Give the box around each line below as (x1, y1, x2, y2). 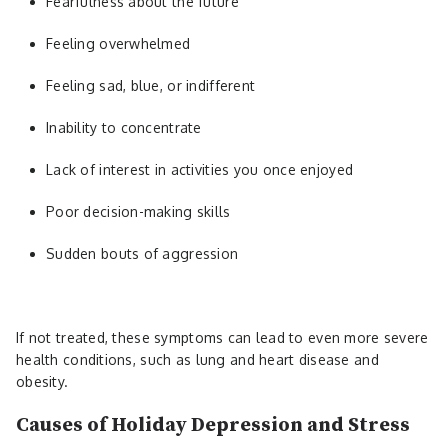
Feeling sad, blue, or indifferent (46, 76, 256, 94)
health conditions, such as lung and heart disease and (16, 350, 379, 368)
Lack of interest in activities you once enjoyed (46, 160, 354, 178)
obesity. (16, 372, 69, 390)
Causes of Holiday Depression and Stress (16, 412, 410, 438)
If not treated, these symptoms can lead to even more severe (16, 328, 429, 346)
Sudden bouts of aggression (46, 244, 239, 262)
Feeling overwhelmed (46, 34, 191, 52)
